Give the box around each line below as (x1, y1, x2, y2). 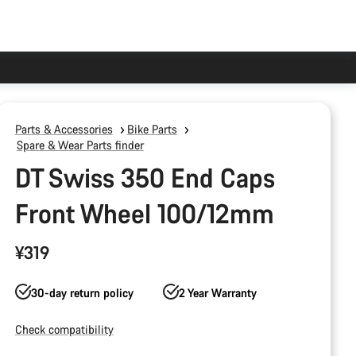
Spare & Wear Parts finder (16, 137, 144, 153)
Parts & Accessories (14, 122, 113, 137)
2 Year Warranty (179, 285, 257, 300)
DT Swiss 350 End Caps (14, 161, 275, 195)
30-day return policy (30, 285, 133, 300)
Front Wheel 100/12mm (14, 196, 274, 230)
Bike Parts (126, 122, 177, 137)
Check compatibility (14, 322, 114, 337)
